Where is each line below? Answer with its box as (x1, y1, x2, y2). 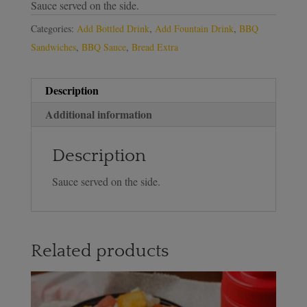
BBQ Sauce (81, 40, 126, 53)
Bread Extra (131, 40, 178, 53)
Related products (30, 241, 169, 261)
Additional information (45, 106, 152, 122)
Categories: (30, 21, 77, 35)
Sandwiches (30, 40, 76, 53)
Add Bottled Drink (76, 21, 149, 35)
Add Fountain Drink (154, 21, 234, 35)
